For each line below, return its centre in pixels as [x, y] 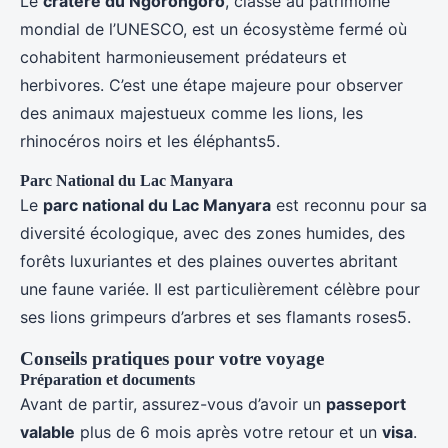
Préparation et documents [107, 380]
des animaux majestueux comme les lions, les [191, 113]
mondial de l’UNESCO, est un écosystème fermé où [213, 29]
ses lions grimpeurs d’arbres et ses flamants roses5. [215, 317]
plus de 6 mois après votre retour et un [228, 432]
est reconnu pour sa [349, 205]
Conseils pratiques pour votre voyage [172, 359]
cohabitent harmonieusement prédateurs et [183, 57]
